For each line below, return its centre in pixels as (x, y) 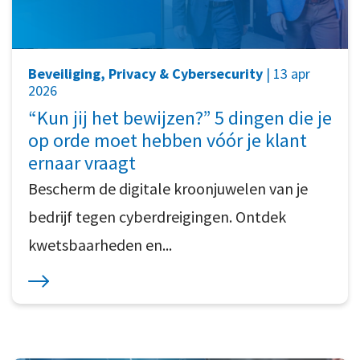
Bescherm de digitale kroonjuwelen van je (168, 189)
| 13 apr (286, 74)
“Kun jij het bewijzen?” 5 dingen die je (180, 118)
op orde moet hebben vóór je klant (168, 141)
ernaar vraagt (82, 163)
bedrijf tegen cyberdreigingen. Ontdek (157, 217)
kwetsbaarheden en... (100, 245)
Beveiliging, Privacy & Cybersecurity (145, 74)
